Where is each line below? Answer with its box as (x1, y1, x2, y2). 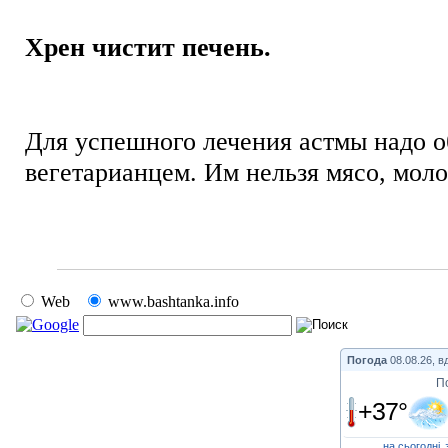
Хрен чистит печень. (25, 32, 271, 63)
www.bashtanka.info (108, 293, 239, 311)
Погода (347, 354, 387, 367)
